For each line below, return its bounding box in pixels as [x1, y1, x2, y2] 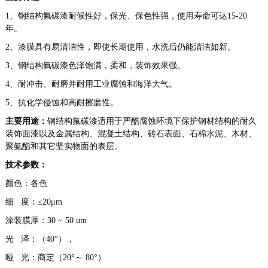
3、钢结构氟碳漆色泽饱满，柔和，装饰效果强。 [5, 61, 185, 71]
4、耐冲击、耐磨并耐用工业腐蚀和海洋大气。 [5, 80, 177, 89]
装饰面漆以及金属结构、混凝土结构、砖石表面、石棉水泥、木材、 [5, 129, 257, 139]
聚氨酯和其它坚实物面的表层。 [5, 142, 123, 151]
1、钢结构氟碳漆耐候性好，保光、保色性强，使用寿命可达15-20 [5, 11, 247, 21]
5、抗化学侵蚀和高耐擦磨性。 [5, 98, 118, 108]
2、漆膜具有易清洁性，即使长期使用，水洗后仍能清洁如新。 [5, 42, 236, 52]
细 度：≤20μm [5, 197, 62, 207]
